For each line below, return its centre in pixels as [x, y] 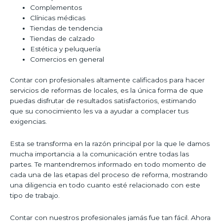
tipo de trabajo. [35, 195]
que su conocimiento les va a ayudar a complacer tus [99, 111]
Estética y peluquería [66, 49]
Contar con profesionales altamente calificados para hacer [107, 80]
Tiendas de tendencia [67, 28]
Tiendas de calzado [63, 39]
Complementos [56, 8]
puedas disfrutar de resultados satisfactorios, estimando [103, 100]
